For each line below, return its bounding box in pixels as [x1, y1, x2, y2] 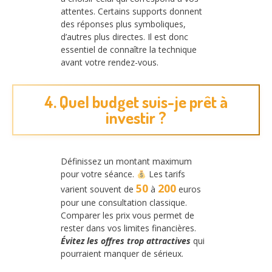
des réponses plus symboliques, [61, 18, 186, 30]
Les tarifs [146, 168, 185, 180]
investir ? [106, 107, 166, 128]
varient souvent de [61, 183, 136, 195]
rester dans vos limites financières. [61, 222, 196, 234]
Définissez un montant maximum [61, 155, 192, 168]
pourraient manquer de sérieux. [61, 248, 183, 260]
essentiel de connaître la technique [61, 43, 197, 55]
